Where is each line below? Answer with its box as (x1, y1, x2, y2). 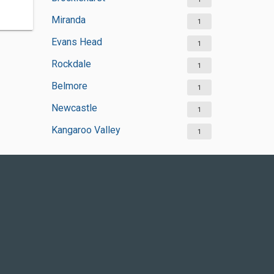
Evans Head (51, 36, 102, 48)
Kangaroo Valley (51, 124, 120, 136)
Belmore (51, 80, 87, 92)
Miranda (51, 14, 86, 26)
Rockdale (51, 58, 91, 70)
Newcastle (51, 102, 97, 114)
